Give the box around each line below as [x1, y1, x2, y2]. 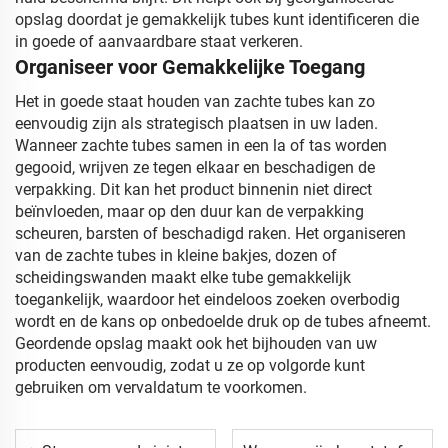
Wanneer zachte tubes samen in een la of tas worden [15, 136, 387, 155]
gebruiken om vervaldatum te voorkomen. [15, 378, 307, 397]
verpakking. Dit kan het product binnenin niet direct [15, 180, 372, 199]
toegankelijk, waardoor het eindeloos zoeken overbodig [15, 290, 400, 309]
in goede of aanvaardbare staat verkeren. [15, 32, 303, 51]
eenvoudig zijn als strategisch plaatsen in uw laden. [15, 114, 378, 133]
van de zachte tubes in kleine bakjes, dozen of [15, 246, 337, 265]
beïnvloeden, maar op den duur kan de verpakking [15, 202, 364, 221]
